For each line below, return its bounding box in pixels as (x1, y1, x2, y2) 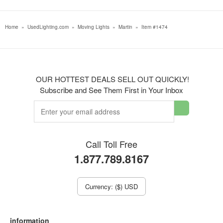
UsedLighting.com (27, 23, 69, 30)
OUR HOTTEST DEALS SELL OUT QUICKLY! (34, 73, 189, 84)
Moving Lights (78, 23, 110, 30)
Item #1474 (141, 23, 168, 30)
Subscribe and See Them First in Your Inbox (40, 84, 183, 95)
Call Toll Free (86, 137, 137, 150)
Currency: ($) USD (85, 181, 138, 191)
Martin (118, 23, 132, 30)
